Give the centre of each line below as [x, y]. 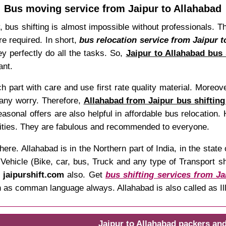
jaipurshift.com [34, 174]
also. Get [85, 174]
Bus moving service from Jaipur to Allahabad [113, 8]
